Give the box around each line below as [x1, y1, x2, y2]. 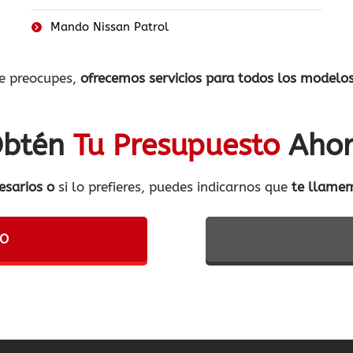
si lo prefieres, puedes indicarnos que [54, 179, 292, 195]
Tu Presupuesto [73, 128, 280, 164]
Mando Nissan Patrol [50, 20, 169, 35]
